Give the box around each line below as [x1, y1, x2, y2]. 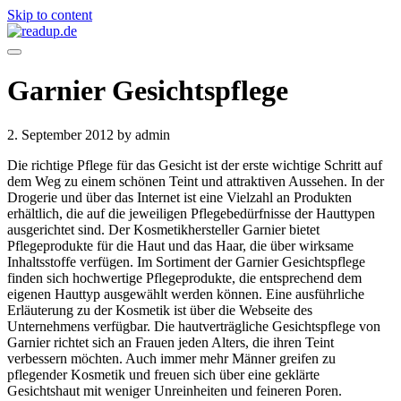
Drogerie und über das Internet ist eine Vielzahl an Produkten [7, 189, 352, 205]
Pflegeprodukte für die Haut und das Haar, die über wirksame [7, 237, 354, 253]
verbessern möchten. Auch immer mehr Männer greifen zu [7, 350, 336, 366]
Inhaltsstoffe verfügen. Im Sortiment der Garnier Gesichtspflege [7, 253, 365, 269]
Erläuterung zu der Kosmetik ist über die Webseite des [7, 302, 312, 318]
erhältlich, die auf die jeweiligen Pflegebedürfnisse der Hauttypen [7, 205, 375, 221]
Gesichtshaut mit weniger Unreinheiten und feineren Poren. [7, 382, 342, 398]
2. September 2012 [7, 126, 117, 142]
